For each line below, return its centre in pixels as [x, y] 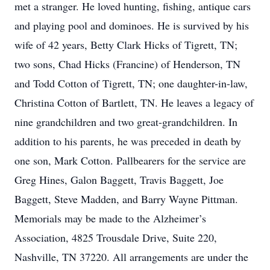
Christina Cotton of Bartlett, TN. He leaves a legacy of [134, 102]
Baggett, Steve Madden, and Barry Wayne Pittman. [126, 199]
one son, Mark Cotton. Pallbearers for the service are [130, 160]
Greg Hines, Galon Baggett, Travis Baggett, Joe [119, 180]
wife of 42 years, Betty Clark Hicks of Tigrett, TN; [126, 45]
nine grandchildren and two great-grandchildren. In [126, 122]
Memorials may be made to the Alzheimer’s [110, 218]
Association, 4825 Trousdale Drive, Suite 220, [116, 237]
